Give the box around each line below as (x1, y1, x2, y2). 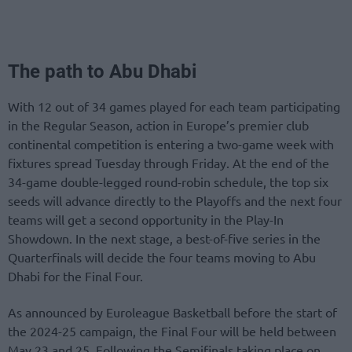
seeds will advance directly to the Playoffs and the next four (8, 192, 342, 209)
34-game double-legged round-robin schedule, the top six (8, 174, 328, 190)
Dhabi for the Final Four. (8, 268, 143, 284)
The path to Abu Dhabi (8, 60, 196, 83)
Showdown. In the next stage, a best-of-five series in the (8, 230, 321, 247)
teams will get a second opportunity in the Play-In (8, 211, 284, 228)
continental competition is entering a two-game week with (8, 136, 334, 152)
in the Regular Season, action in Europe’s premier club (8, 117, 309, 134)
